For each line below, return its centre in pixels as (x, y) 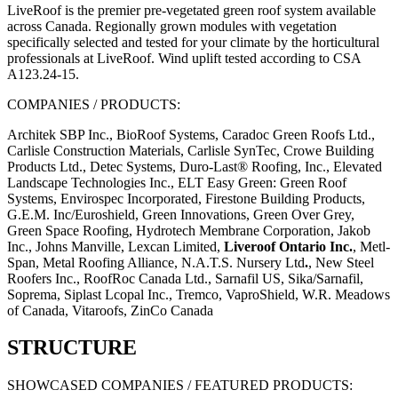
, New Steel (341, 262)
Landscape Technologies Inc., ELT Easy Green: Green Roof (177, 182)
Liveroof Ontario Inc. (288, 246)
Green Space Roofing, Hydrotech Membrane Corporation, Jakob (189, 230)
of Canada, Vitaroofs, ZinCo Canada (110, 310)
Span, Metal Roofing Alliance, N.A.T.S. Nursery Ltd (156, 262)
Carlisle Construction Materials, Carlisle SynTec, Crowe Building (191, 150)
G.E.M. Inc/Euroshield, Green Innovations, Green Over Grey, (181, 214)
